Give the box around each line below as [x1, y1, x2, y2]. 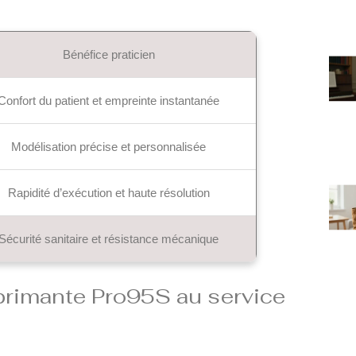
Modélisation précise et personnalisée [11, 139, 207, 153]
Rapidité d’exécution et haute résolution [7, 185, 210, 199]
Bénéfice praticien [62, 47, 155, 61]
